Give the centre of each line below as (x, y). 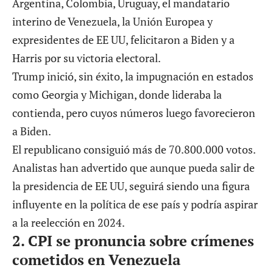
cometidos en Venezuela (96, 260)
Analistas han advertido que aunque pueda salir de (133, 168)
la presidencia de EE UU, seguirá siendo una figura (131, 186)
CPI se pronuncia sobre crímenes (141, 241)
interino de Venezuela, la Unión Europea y (112, 22)
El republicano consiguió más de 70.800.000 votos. (134, 150)
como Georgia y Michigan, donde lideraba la (117, 95)
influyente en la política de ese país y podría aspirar (135, 204)
